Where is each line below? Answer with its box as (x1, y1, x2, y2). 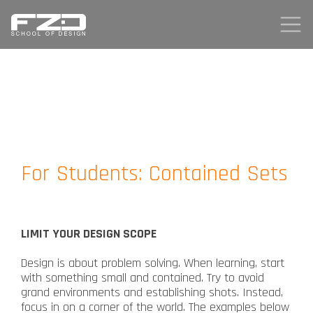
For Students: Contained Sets (21, 159, 288, 188)
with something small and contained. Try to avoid (21, 269, 264, 286)
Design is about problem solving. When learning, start (21, 254, 284, 271)
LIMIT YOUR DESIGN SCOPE (21, 225, 156, 242)
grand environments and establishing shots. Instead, (21, 284, 283, 300)
